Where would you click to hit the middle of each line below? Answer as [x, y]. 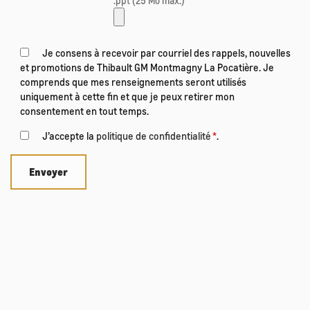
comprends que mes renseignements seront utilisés [133, 82]
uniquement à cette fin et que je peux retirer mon [127, 97]
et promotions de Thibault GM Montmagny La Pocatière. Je [147, 67]
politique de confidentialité [153, 136]
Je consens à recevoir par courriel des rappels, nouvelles [166, 53]
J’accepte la [69, 136]
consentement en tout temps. [84, 111]
